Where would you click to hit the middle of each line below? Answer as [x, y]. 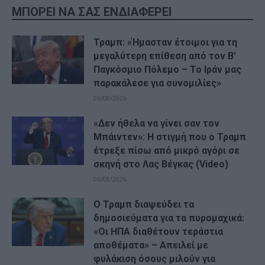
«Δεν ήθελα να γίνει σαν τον [157, 124]
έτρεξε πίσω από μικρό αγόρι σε [167, 151]
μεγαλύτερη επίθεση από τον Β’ [165, 56]
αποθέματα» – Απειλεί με [151, 245]
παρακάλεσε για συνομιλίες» [158, 83]
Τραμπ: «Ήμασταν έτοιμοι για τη [166, 43]
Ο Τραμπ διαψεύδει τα [144, 205]
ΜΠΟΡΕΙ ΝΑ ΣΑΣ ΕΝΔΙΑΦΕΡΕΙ [92, 12]
